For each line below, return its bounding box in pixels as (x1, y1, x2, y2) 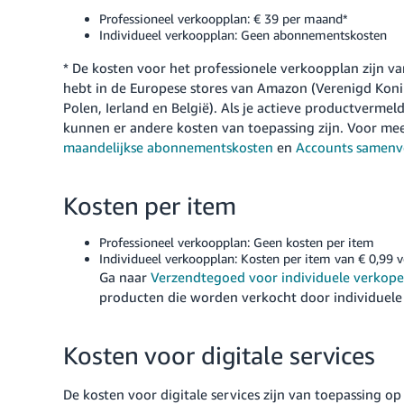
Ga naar (99, 269, 151, 285)
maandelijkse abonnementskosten (63, 139, 273, 155)
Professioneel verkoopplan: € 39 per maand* (99, 11, 348, 26)
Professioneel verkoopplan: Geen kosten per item (99, 234, 374, 250)
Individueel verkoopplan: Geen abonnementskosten (99, 27, 387, 42)
